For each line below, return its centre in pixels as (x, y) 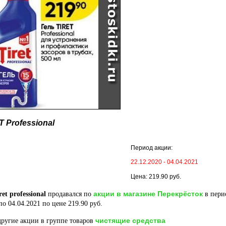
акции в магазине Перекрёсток (148, 194)
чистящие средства (130, 220)
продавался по (70, 194)
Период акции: (152, 148)
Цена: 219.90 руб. (156, 177)
